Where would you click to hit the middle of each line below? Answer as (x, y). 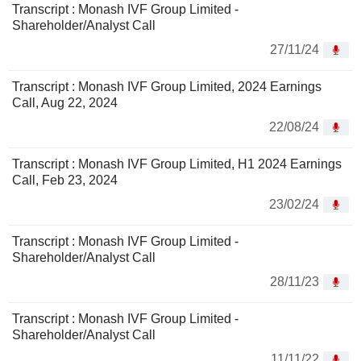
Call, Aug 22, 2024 (65, 103)
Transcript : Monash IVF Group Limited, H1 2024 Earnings (177, 164)
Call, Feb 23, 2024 (65, 180)
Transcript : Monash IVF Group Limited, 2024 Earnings (167, 87)
